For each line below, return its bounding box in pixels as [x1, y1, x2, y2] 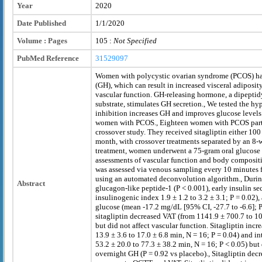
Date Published [17, 18, 66, 27]
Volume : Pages [17, 36, 67, 45]
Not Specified [113, 36, 157, 45]
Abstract [17, 178, 45, 188]
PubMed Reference [17, 53, 79, 63]
